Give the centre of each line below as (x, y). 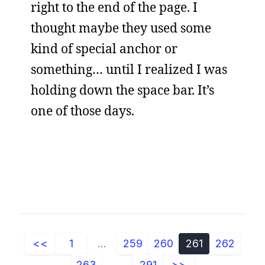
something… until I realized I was (129, 69)
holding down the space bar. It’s (122, 90)
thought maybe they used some (121, 28)
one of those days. (83, 111)
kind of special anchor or (104, 49)
